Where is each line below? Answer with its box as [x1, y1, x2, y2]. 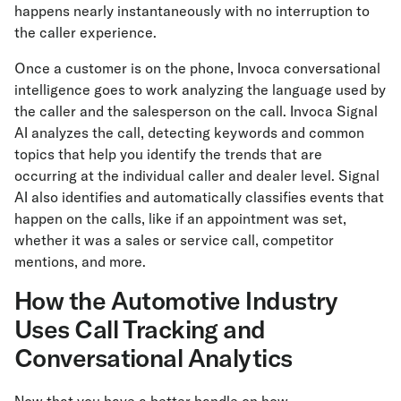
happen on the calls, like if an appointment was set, [14, 209, 346, 227]
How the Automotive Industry [14, 284, 338, 316]
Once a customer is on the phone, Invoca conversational [14, 58, 380, 77]
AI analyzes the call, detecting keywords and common [14, 123, 364, 141]
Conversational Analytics [14, 341, 293, 373]
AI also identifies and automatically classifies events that [14, 187, 384, 206]
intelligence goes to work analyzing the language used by [14, 80, 386, 98]
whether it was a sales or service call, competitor [14, 230, 334, 249]
